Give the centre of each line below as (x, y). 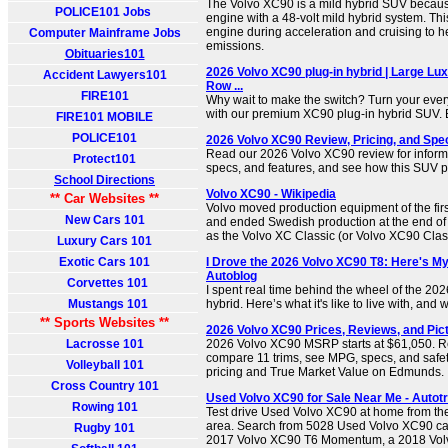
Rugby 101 (104, 428)
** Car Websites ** (104, 198)
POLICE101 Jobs (104, 12)
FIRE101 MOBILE (104, 117)
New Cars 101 (104, 220)
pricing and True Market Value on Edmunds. (325, 372)
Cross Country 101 (104, 386)
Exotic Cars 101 (104, 262)
